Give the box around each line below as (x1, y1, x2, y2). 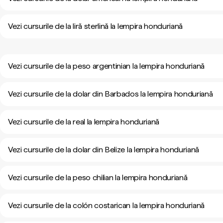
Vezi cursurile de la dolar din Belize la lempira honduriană (8, 145, 200, 154)
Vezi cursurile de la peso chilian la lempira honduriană (8, 173, 188, 182)
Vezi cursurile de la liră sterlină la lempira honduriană (8, 21, 183, 31)
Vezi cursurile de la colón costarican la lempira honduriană (8, 201, 205, 210)
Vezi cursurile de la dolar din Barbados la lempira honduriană (8, 89, 213, 99)
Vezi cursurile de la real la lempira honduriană (8, 117, 159, 126)
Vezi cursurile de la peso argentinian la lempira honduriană (8, 61, 205, 71)
